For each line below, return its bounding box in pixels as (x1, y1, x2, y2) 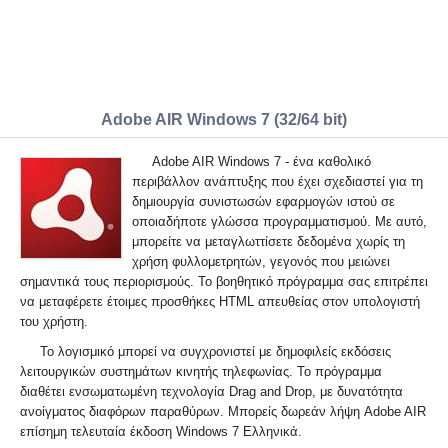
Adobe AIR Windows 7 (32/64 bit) (101, 111, 347, 128)
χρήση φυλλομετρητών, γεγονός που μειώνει (132, 254, 390, 269)
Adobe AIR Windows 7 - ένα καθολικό (152, 154, 371, 169)
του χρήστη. (20, 314, 88, 329)
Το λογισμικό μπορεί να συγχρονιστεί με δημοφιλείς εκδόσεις (40, 344, 391, 359)
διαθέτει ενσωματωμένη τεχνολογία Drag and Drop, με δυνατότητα (20, 384, 403, 399)
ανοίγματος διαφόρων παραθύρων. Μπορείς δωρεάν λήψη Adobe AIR (20, 404, 426, 419)
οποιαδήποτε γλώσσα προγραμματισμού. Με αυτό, (132, 214, 427, 229)
